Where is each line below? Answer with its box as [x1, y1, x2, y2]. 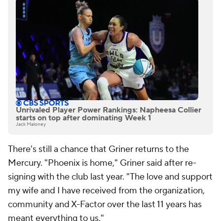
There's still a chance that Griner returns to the [8, 144, 189, 155]
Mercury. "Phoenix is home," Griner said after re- [8, 157, 196, 169]
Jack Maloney [16, 121, 46, 128]
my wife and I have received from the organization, [8, 185, 205, 197]
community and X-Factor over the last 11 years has [8, 199, 202, 211]
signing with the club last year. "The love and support [8, 171, 213, 183]
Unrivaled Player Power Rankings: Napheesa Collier [16, 105, 201, 115]
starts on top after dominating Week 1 [16, 113, 151, 123]
